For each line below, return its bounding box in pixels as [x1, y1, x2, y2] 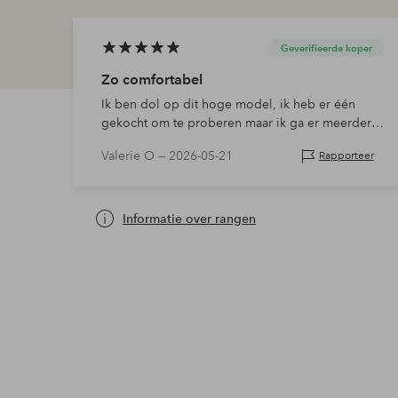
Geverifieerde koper [280, 42, 372, 55]
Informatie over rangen [122, 210, 256, 227]
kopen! [100, 133, 142, 150]
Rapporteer [318, 149, 374, 163]
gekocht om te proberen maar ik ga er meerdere [100, 115, 378, 131]
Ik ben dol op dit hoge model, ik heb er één [100, 96, 355, 113]
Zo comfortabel [100, 71, 203, 89]
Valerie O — [100, 147, 169, 164]
